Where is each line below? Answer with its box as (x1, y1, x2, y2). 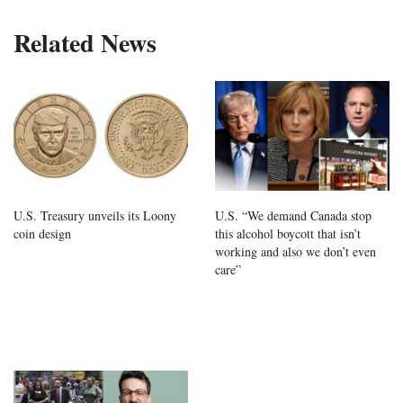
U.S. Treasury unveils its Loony (13, 206, 176, 224)
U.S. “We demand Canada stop (215, 206, 372, 224)
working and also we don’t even (215, 242, 376, 260)
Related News (13, 24, 157, 62)
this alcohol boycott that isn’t (215, 224, 361, 242)
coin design (13, 224, 71, 242)
